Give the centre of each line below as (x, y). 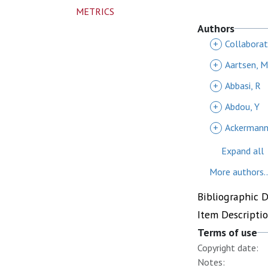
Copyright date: (228, 248)
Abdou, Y (242, 106)
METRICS (95, 11)
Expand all (243, 151)
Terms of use (227, 232)
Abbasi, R (243, 86)
